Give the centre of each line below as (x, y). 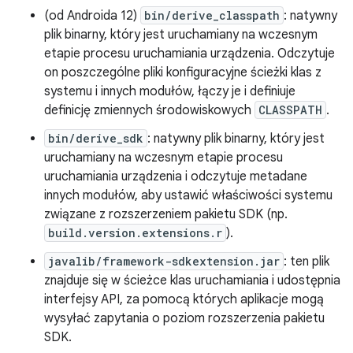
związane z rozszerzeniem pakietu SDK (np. (166, 214)
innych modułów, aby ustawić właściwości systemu (188, 195)
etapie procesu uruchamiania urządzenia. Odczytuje (190, 54)
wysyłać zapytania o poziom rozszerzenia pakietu (184, 318)
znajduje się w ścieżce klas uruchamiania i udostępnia (192, 281)
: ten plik (307, 262)
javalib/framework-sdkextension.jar (164, 261)
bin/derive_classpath (212, 15)
